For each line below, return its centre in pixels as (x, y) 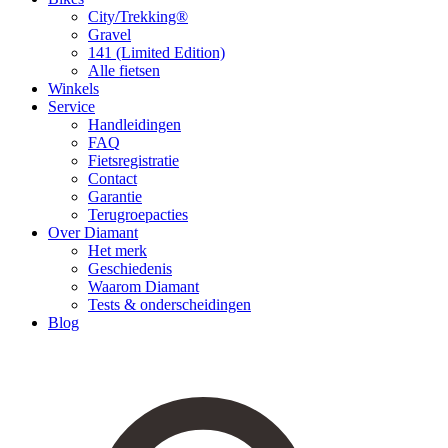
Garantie (115, 196)
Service (71, 106)
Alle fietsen (124, 70)
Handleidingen (134, 124)
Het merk (117, 250)
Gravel (109, 34)
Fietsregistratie (133, 160)
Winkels (73, 88)
